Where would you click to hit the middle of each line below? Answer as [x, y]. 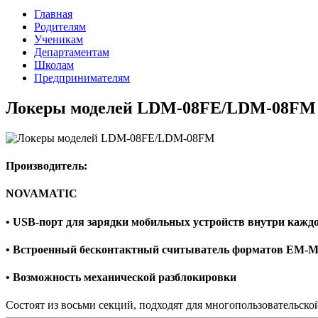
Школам [54, 65]
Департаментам [72, 52]
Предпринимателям [82, 78]
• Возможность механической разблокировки [121, 278]
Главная [53, 14]
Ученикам [59, 39]
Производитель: [46, 166]
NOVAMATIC [42, 194]
